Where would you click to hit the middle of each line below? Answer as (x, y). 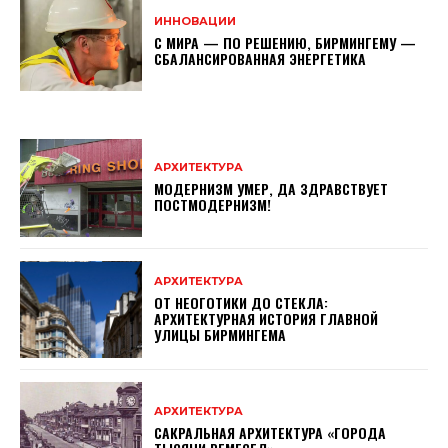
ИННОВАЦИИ (195, 21)
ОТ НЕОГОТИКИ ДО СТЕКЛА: (241, 303)
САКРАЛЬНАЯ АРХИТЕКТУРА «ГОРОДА (270, 432)
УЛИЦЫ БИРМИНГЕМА (220, 335)
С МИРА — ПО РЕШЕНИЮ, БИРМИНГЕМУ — (285, 43)
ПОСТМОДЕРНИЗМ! (213, 205)
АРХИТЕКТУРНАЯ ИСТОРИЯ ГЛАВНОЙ (266, 319)
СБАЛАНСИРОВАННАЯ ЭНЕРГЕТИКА (260, 59)
